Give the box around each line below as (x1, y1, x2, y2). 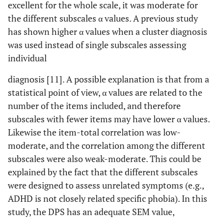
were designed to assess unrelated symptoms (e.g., (8, 179, 204, 192)
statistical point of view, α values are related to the (8, 86, 202, 99)
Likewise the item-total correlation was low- (8, 126, 181, 138)
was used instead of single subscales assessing (8, 39, 186, 51)
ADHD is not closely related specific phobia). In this (8, 192, 207, 205)
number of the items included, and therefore (8, 100, 181, 112)
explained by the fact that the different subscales (8, 166, 198, 178)
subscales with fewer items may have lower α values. (8, 113, 210, 125)
